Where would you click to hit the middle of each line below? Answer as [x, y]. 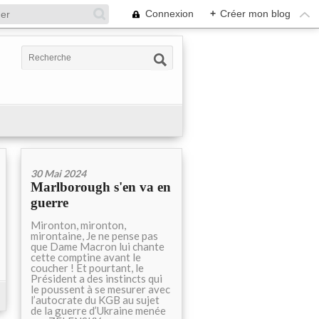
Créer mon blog [255, 14]
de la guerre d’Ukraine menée [98, 310]
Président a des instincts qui [96, 278]
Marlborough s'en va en [101, 187]
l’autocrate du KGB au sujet [95, 300]
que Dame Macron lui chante [98, 246]
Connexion [169, 14]
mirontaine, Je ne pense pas [94, 236]
